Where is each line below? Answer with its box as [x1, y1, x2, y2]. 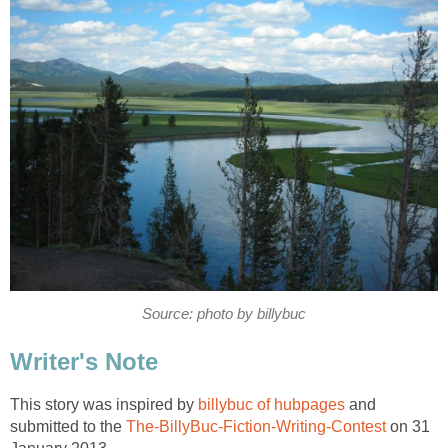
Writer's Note [10, 348, 158, 376]
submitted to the [10, 417, 126, 435]
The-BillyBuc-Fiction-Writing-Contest [126, 417, 386, 435]
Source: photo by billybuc [142, 306, 306, 323]
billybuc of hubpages [198, 395, 345, 413]
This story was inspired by [10, 395, 198, 413]
